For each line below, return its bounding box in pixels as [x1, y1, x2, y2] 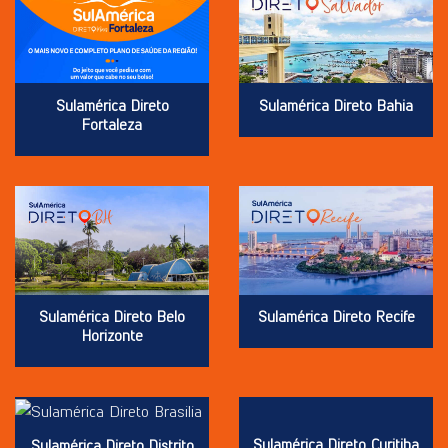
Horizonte [81, 326, 143, 346]
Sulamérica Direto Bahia [259, 95, 413, 115]
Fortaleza [82, 114, 142, 134]
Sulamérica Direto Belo [39, 307, 185, 327]
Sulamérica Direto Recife [257, 307, 415, 327]
